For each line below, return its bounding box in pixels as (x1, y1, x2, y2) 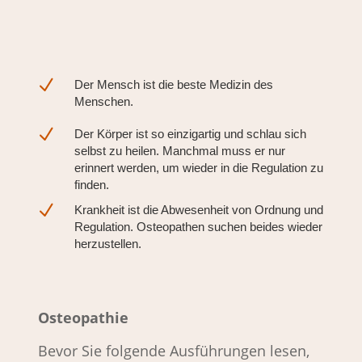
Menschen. (74, 95, 133, 108)
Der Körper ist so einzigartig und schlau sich (74, 127, 306, 141)
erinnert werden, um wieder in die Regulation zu (74, 161, 323, 175)
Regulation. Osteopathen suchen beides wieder (74, 220, 322, 234)
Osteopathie (37, 308, 128, 327)
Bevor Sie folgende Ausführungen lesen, (37, 341, 309, 360)
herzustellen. (74, 237, 141, 250)
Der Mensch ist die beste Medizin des (74, 78, 273, 91)
